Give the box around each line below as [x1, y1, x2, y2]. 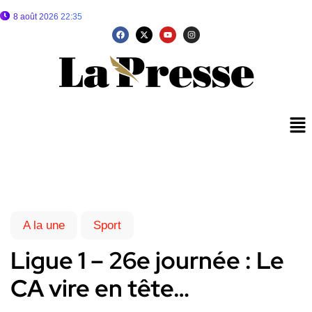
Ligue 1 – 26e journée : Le [10, 244, 284, 276]
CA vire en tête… [10, 272, 189, 304]
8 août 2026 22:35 [13, 12, 82, 22]
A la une [23, 219, 65, 233]
